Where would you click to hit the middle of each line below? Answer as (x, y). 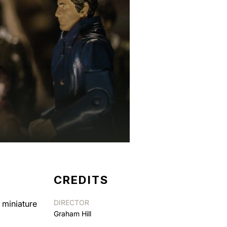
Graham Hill (72, 213)
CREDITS (81, 180)
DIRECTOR (71, 202)
